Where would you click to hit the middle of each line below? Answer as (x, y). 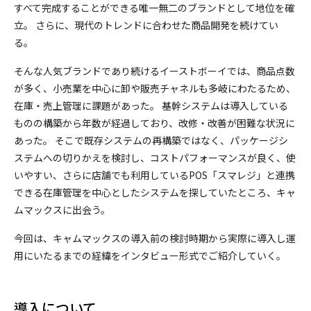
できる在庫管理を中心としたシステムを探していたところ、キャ (155, 193)
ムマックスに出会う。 (62, 210)
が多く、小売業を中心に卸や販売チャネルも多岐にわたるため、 (155, 89)
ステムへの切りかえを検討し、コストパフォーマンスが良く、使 (155, 158)
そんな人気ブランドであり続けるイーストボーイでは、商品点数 (154, 71)
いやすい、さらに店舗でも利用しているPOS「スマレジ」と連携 (154, 175)
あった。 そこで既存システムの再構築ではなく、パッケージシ (151, 141)
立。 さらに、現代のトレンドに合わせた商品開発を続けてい (146, 25)
